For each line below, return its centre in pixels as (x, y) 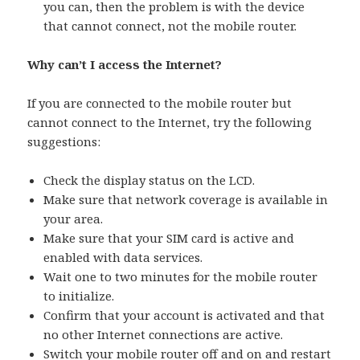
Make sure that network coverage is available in (186, 200)
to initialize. (79, 296)
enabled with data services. (123, 258)
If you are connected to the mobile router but (160, 103)
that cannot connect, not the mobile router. (170, 26)
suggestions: (64, 142)
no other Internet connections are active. (164, 335)
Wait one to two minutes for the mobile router (181, 277)
